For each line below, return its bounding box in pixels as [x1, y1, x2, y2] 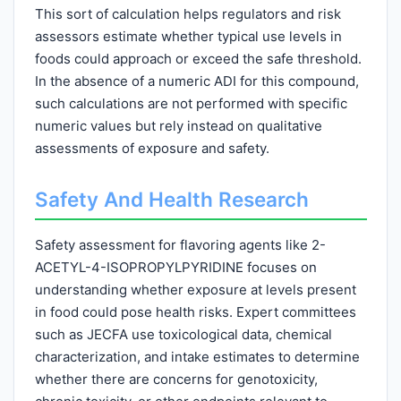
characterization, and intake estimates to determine [34, 348, 360, 365]
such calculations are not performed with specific [34, 94, 347, 112]
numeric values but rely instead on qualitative [34, 116, 322, 134]
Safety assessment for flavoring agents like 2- [34, 236, 326, 253]
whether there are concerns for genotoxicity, [34, 371, 318, 388]
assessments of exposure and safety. [34, 139, 269, 157]
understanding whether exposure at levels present [34, 281, 356, 298]
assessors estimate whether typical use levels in [34, 27, 342, 45]
